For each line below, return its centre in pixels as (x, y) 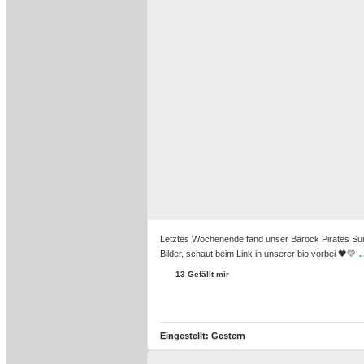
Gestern (228, 336)
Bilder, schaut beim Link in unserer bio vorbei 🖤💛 (259, 253)
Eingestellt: (186, 336)
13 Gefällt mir (201, 274)
